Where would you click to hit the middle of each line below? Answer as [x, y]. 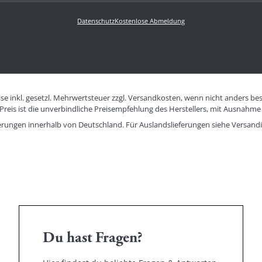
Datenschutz [96, 20]
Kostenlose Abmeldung [150, 20]
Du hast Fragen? [93, 238]
